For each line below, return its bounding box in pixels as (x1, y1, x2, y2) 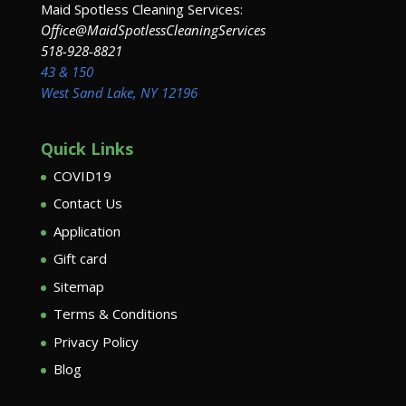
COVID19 (53, 166, 111, 185)
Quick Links (40, 137, 133, 159)
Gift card (53, 249, 107, 268)
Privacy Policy (53, 332, 139, 351)
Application (53, 221, 121, 240)
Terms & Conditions (53, 304, 178, 324)
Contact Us (53, 194, 122, 213)
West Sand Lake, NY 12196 (40, 82, 198, 101)
